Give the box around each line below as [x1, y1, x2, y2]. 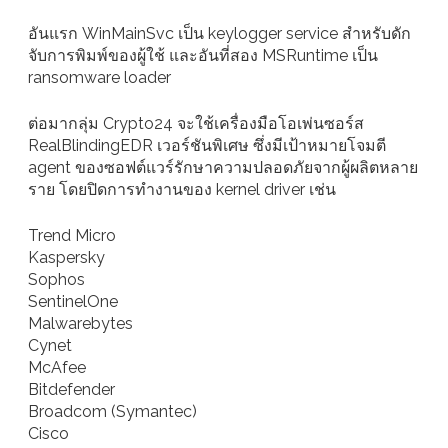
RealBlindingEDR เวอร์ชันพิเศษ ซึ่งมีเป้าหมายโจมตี [28, 136, 386, 156]
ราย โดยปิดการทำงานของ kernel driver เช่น [28, 180, 336, 200]
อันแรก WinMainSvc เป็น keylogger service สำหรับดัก [28, 24, 411, 44]
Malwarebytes [28, 314, 133, 334]
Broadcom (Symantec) [28, 402, 197, 422]
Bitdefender [28, 380, 115, 400]
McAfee [28, 358, 86, 378]
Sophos [28, 270, 85, 290]
